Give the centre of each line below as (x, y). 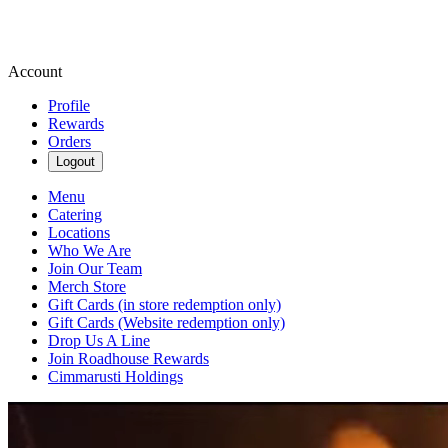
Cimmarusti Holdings (115, 376)
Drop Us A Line (99, 340)
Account (35, 71)
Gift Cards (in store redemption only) (164, 304)
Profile (69, 105)
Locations (79, 232)
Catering (75, 214)
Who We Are (89, 250)
